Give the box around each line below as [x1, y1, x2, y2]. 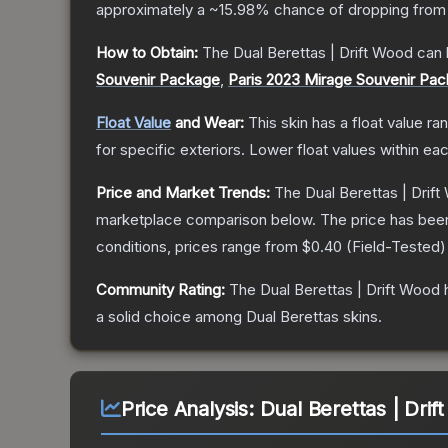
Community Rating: [96, 280, 225, 300]
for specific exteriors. [96, 140, 245, 160]
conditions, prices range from [96, 237, 302, 257]
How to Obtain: [96, 43, 198, 63]
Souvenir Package [96, 70, 220, 90]
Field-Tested [352, 237, 440, 257]
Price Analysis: [120, 397, 260, 422]
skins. [339, 307, 382, 327]
